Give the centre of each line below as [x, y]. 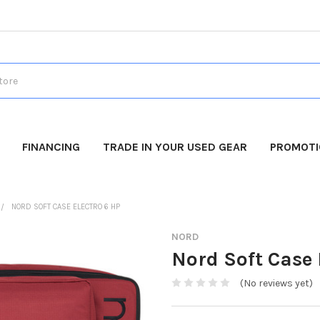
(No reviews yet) [276, 283]
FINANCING [51, 146]
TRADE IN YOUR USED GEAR [175, 146]
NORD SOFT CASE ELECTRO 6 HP [65, 206]
